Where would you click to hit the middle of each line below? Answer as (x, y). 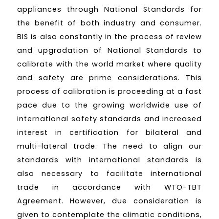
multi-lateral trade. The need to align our (109, 146)
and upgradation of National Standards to (109, 50)
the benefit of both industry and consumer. (109, 23)
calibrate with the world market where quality (109, 64)
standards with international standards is (109, 160)
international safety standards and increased (109, 119)
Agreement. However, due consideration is (109, 201)
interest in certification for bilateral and (109, 132)
